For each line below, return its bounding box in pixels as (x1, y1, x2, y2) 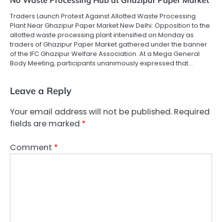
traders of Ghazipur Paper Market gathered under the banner (10, 40, 207, 50)
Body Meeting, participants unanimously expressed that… (10, 58, 193, 68)
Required (174, 106, 210, 117)
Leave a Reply (10, 85, 71, 97)
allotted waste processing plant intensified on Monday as (10, 30, 194, 40)
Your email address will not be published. (10, 106, 172, 117)
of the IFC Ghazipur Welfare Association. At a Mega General (10, 49, 200, 59)
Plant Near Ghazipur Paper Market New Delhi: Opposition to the (10, 21, 210, 31)
